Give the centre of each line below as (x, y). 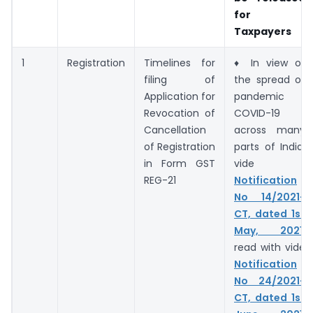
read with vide (270, 248)
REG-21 (160, 181)
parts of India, (270, 147)
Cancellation (175, 130)
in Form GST (180, 164)
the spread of (270, 80)
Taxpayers (263, 32)
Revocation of (180, 114)
